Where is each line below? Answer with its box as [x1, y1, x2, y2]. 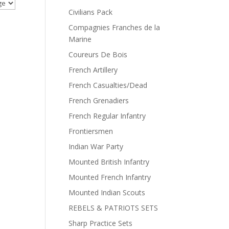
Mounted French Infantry [68, 172, 151, 182]
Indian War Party [68, 142, 124, 151]
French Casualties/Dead [68, 80, 148, 90]
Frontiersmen [68, 126, 113, 136]
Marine [68, 34, 92, 44]
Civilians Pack [68, 7, 113, 17]
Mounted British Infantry [68, 157, 150, 167]
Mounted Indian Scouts [68, 188, 146, 197]
